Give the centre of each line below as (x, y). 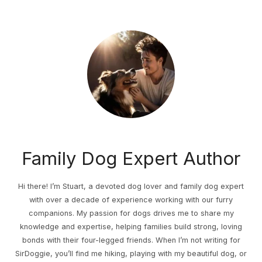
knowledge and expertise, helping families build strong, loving (131, 227)
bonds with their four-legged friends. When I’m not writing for (131, 240)
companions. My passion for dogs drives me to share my (131, 213)
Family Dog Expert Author (131, 158)
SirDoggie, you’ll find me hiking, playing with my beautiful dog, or (131, 254)
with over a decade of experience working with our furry (131, 200)
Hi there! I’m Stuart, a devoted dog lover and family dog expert (131, 187)
